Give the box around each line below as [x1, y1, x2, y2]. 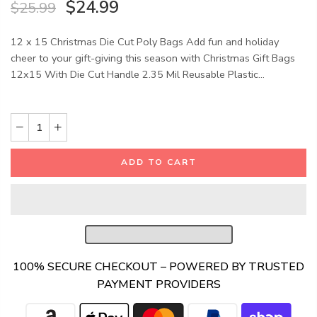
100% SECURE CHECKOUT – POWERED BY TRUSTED [13, 259, 304, 275]
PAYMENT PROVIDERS [96, 277, 221, 293]
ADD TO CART [120, 156, 197, 168]
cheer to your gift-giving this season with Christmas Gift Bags [11, 50, 295, 65]
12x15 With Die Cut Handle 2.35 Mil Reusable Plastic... [11, 67, 265, 81]
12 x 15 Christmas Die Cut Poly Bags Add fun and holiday [11, 34, 279, 49]
